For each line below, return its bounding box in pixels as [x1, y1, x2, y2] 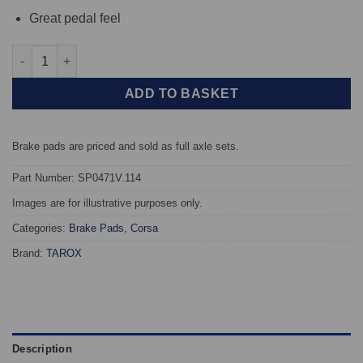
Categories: [12, 222, 69, 235]
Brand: [12, 247, 46, 260]
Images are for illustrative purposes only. [12, 197, 203, 210]
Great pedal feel [28, 11, 121, 25]
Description [12, 342, 72, 355]
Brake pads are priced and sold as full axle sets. [12, 140, 239, 153]
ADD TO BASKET [124, 86, 239, 100]
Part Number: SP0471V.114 [12, 172, 141, 185]
